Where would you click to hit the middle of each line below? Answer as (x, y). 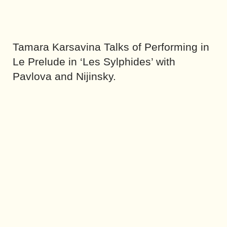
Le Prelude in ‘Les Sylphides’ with (94, 61)
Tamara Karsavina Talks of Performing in (111, 47)
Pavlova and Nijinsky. (64, 76)
